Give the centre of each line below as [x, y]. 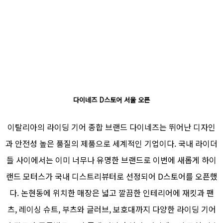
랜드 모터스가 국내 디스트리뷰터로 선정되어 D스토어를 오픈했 [111, 176]
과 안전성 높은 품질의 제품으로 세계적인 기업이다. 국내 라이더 [111, 143]
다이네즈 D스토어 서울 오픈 [111, 100]
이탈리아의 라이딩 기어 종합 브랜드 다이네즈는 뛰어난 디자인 [111, 127]
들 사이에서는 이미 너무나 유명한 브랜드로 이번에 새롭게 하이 [111, 160]
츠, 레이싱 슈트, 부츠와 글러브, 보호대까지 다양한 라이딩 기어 [111, 209]
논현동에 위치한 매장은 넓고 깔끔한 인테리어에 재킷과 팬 [117, 192]
